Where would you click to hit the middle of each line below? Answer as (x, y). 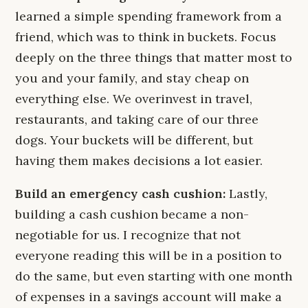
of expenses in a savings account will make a (148, 297)
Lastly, (246, 194)
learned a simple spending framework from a (148, 16)
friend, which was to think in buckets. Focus (146, 37)
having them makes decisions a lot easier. (139, 161)
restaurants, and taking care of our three (137, 119)
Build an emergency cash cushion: (120, 194)
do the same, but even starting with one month (154, 276)
